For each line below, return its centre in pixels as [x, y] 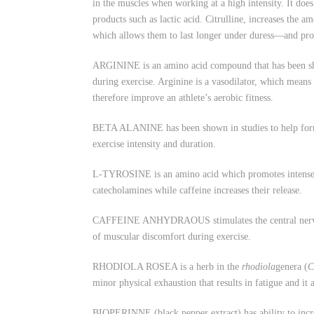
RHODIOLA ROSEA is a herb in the [167, 267]
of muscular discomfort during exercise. [172, 237]
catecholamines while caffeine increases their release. [197, 190]
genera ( [292, 267]
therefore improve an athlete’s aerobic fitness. [183, 98]
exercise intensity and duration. [154, 144]
